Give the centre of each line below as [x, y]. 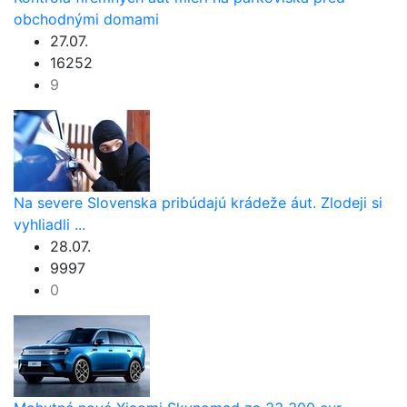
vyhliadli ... [50, 224]
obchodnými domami [86, 19]
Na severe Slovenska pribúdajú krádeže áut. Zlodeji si [198, 202]
